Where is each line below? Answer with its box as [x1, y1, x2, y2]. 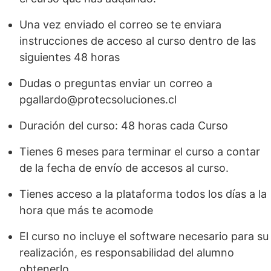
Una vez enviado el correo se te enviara [19, 18, 221, 31]
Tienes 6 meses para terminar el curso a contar [19, 145, 260, 158]
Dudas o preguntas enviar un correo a [19, 76, 212, 90]
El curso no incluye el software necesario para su [19, 229, 269, 243]
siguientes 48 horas [19, 50, 120, 64]
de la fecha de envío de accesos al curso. [19, 161, 229, 174]
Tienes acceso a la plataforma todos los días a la [19, 187, 267, 200]
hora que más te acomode [19, 203, 153, 217]
